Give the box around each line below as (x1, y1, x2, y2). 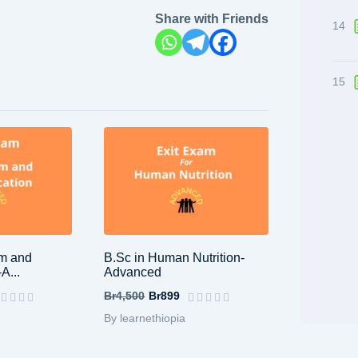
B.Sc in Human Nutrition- (104, 250, 245, 265)
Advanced (104, 265, 162, 279)
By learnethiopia (104, 311, 186, 324)
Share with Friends (155, 11, 269, 26)
